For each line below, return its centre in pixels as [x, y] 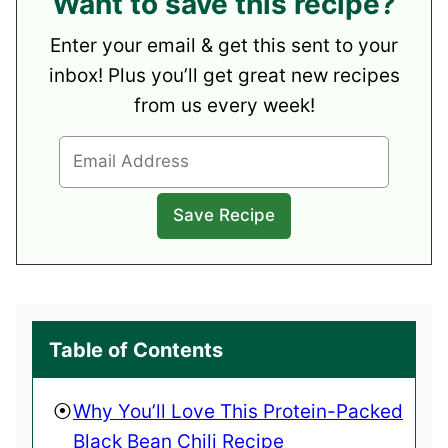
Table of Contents [136, 349]
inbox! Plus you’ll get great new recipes [224, 75]
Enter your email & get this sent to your [224, 45]
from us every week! [224, 105]
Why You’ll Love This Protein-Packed [238, 411]
